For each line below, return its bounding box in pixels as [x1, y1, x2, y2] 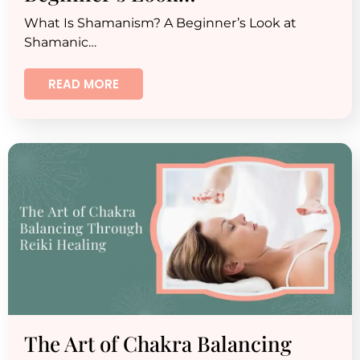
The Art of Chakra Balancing [24, 329, 292, 358]
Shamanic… [24, 35, 96, 50]
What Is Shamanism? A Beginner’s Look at [24, 15, 297, 31]
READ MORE [48, 76, 119, 92]
